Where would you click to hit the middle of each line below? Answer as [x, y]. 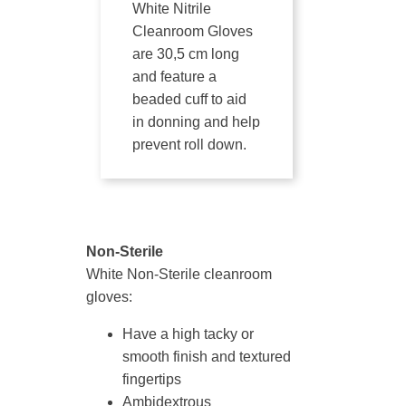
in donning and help [196, 122]
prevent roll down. [189, 145]
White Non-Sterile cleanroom [179, 274]
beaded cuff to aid [189, 99]
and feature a [174, 77]
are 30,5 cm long [186, 54]
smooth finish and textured [207, 357]
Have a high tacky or [188, 334]
